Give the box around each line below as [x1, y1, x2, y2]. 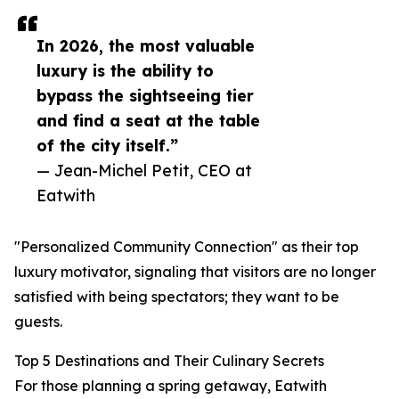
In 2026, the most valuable [37, 36, 255, 56]
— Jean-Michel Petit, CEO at [37, 160, 252, 181]
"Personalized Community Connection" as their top [14, 238, 359, 256]
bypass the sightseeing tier [37, 85, 254, 106]
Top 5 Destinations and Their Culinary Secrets [14, 352, 324, 370]
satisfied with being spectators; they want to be [14, 288, 339, 306]
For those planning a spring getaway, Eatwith [14, 377, 327, 395]
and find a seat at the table [37, 110, 260, 131]
